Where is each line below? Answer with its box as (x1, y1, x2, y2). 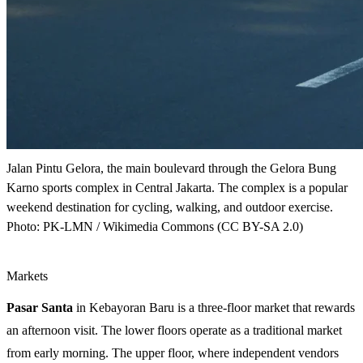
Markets (6, 269, 48, 284)
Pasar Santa (6, 301, 73, 315)
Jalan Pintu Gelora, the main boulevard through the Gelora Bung (6, 161, 336, 176)
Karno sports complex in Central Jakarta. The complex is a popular (6, 181, 348, 195)
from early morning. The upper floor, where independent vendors (6, 346, 339, 361)
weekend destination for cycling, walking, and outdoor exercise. (6, 200, 333, 215)
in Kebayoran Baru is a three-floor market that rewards (73, 301, 355, 315)
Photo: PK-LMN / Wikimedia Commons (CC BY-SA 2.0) (6, 220, 303, 234)
